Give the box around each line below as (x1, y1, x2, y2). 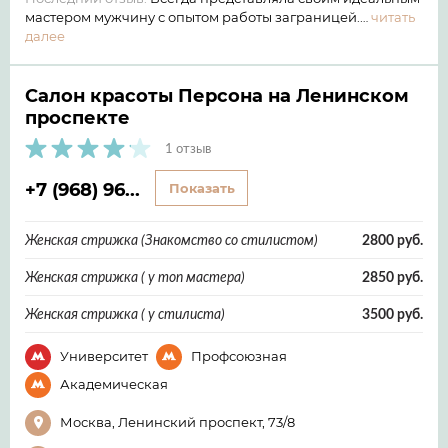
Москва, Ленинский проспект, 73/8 (60, 413, 295, 430)
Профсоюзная (191, 347, 287, 364)
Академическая (60, 375, 168, 392)
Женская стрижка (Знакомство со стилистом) (25, 231, 318, 248)
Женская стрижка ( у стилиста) (25, 305, 225, 322)
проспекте (25, 105, 130, 128)
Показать (168, 179, 235, 196)
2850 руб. (362, 268, 423, 285)
